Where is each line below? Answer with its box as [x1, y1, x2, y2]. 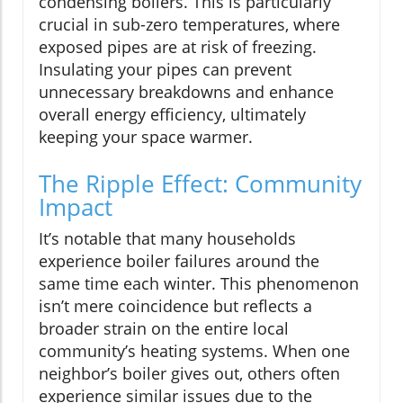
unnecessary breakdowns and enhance [39, 81, 334, 103]
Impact [39, 191, 112, 224]
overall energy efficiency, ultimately [39, 103, 306, 126]
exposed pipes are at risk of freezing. [39, 36, 317, 58]
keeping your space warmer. [39, 126, 253, 148]
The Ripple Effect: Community [39, 167, 362, 201]
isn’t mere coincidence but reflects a [39, 295, 312, 318]
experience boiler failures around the [39, 250, 319, 273]
